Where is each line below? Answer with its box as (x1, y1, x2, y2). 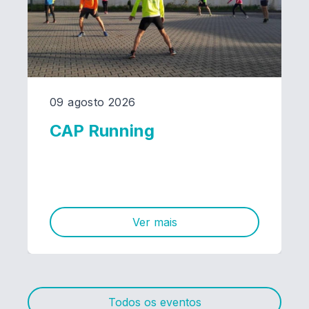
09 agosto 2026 (50, 95, 136, 109)
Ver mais (132, 215, 177, 229)
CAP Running (50, 120, 154, 141)
